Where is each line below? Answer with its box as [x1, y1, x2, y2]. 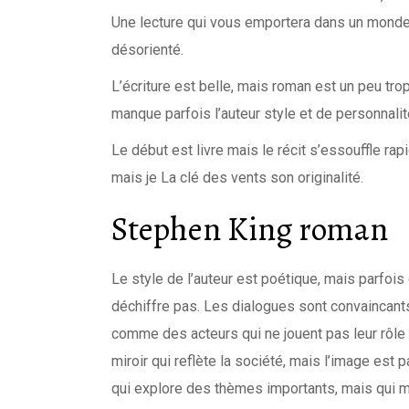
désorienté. [111, 41, 184, 58]
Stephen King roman [111, 206, 388, 251]
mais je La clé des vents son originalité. [111, 169, 363, 186]
